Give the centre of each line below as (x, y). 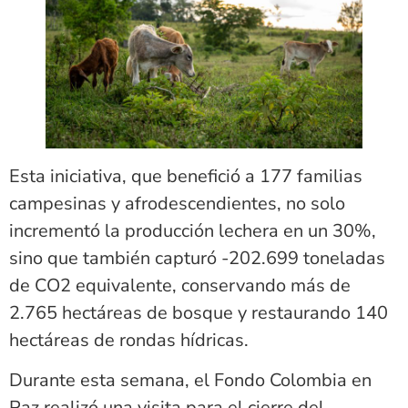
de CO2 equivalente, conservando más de (180, 286)
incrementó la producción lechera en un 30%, (193, 231)
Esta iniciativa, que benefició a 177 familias (186, 176)
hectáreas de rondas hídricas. (129, 340)
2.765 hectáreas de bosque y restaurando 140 (199, 313)
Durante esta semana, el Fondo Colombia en (190, 381)
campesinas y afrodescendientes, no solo (177, 204)
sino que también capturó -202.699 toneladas (197, 258)
